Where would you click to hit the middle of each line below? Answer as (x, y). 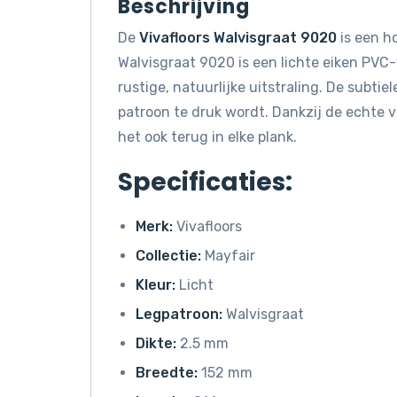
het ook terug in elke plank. (207, 136)
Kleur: (156, 284)
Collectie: (168, 255)
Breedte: (167, 372)
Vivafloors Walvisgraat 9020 (238, 37)
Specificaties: (205, 182)
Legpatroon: (179, 314)
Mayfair (228, 255)
